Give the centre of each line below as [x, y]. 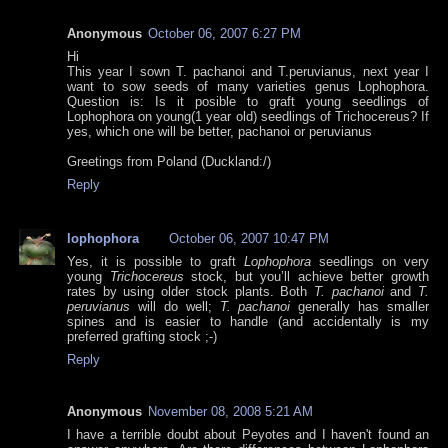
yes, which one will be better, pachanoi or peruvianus [219, 132]
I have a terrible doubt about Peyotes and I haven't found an [248, 435]
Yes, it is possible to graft [155, 262]
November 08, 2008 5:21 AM [230, 412]
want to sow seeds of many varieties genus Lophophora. [248, 87]
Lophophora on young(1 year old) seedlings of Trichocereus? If [248, 117]
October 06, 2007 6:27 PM [224, 34]
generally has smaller [359, 307]
